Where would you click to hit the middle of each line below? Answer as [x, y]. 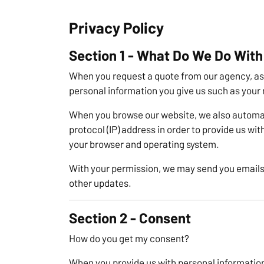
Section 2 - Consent [130, 217]
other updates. [100, 182]
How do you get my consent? [129, 238]
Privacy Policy [116, 27]
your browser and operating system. [144, 143]
